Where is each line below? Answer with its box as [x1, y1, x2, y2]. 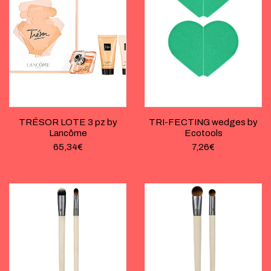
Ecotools [184, 128, 223, 138]
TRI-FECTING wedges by [149, 117, 258, 127]
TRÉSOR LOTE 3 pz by [18, 117, 117, 127]
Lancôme [48, 128, 87, 138]
